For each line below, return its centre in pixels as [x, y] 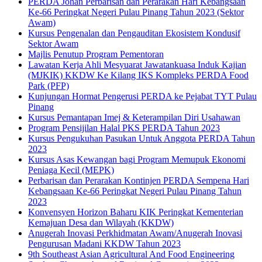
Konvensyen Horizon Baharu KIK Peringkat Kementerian [136, 212]
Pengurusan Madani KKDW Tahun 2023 [104, 243]
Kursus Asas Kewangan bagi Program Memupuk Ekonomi [137, 159]
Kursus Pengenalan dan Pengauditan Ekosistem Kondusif [134, 33]
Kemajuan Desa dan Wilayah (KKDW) [101, 222]
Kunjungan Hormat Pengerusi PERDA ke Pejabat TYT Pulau [142, 96]
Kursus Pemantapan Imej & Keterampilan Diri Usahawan [134, 117]
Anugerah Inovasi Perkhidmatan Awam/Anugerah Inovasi [135, 233]
